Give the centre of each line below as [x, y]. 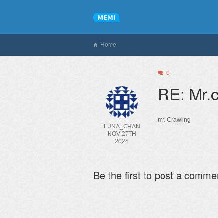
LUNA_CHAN [122, 127]
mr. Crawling [174, 120]
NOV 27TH [122, 134]
